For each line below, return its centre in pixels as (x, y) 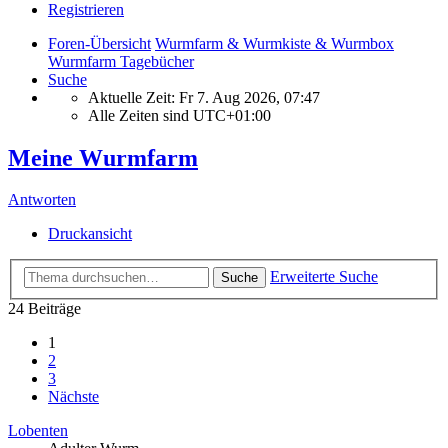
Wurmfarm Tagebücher (121, 61)
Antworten (42, 200)
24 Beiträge (44, 308)
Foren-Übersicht (99, 43)
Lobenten (38, 430)
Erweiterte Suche (324, 276)
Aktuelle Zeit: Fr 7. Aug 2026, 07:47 (204, 97)
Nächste (73, 396)
